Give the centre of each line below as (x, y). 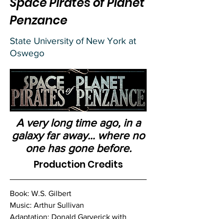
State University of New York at (73, 41)
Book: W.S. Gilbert (41, 193)
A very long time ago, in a (78, 123)
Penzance (39, 20)
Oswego (27, 53)
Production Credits (78, 164)
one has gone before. (78, 148)
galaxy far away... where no (78, 135)
